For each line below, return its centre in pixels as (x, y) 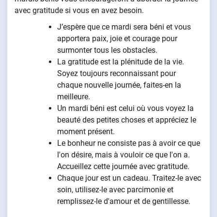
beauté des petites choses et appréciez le (127, 120)
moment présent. (86, 131)
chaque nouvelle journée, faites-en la (119, 85)
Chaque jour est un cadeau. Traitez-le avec (129, 178)
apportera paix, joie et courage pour (117, 38)
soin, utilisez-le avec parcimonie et (115, 189)
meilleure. (74, 96)
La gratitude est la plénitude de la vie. (121, 62)
